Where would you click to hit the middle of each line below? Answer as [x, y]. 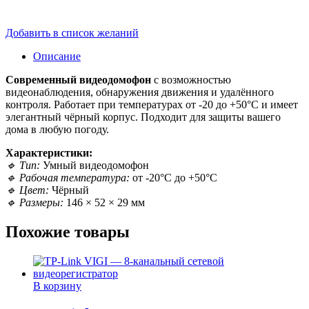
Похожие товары [68, 231]
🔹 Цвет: [27, 190]
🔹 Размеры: [34, 202]
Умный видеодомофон [94, 165]
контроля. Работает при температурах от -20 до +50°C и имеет [152, 104]
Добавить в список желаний [72, 32]
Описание [57, 56]
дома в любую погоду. [57, 129]
